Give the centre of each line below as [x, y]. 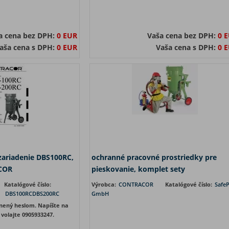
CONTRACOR [136, 184]
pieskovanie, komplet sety [138, 169]
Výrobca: [104, 184]
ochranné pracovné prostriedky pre [154, 157]
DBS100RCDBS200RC [32, 193]
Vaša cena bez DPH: [182, 36]
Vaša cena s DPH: [187, 47]
